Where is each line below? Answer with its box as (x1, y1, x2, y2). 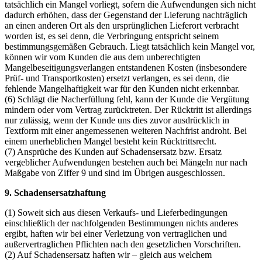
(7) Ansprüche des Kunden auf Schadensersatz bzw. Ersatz (5, 146, 222, 157)
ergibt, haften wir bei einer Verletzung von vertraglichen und (5, 228, 227, 239)
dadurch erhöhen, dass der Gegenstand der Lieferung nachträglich (5, 9, 247, 20)
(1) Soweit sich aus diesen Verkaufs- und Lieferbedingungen (5, 207, 227, 218)
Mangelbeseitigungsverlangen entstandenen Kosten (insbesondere (5, 62, 247, 73)
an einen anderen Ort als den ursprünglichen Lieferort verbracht (5, 20, 239, 30)
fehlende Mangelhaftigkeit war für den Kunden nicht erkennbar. (5, 83, 240, 94)
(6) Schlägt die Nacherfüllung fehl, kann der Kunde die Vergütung (5, 94, 249, 104)
